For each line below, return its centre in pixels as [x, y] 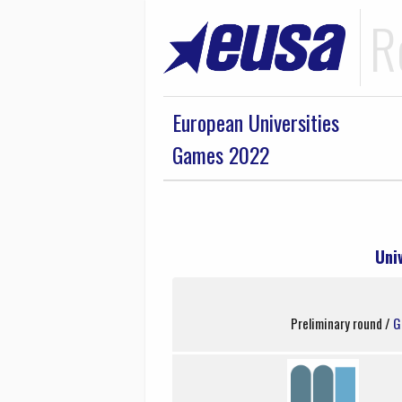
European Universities [256, 122]
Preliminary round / [341, 323]
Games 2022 [221, 154]
